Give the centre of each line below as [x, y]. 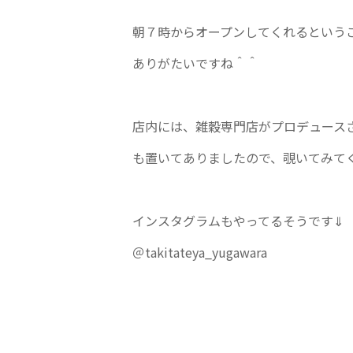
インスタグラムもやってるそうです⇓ [238, 220]
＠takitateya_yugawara [200, 252]
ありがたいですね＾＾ [195, 63]
